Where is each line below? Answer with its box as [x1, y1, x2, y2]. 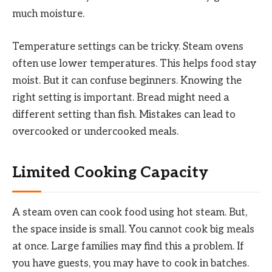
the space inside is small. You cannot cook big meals [12, 223, 254, 236]
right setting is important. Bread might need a [12, 92, 229, 104]
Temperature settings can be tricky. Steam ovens [12, 41, 243, 53]
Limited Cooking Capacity [12, 163, 208, 182]
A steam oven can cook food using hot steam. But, [12, 206, 247, 219]
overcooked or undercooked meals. [12, 126, 178, 138]
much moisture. [12, 8, 84, 21]
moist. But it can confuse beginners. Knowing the [12, 75, 242, 87]
